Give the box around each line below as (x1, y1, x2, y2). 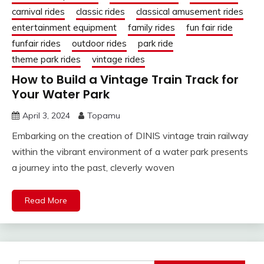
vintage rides (92, 54, 145, 65)
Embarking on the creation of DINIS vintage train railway (12, 130, 249, 142)
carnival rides (12, 6, 65, 18)
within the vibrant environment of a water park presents (12, 146, 248, 158)
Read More (25, 195, 67, 206)
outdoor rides (72, 38, 127, 49)
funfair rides (12, 38, 61, 49)
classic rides (76, 6, 125, 18)
